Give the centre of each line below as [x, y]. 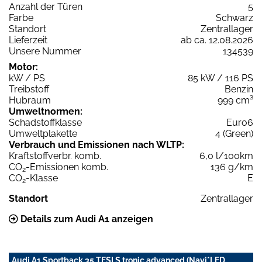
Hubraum [30, 100]
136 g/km [232, 167]
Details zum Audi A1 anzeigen [86, 219]
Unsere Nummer [45, 51]
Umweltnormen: [46, 111]
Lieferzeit [28, 40]
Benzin [239, 89]
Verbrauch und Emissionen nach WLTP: [96, 144]
